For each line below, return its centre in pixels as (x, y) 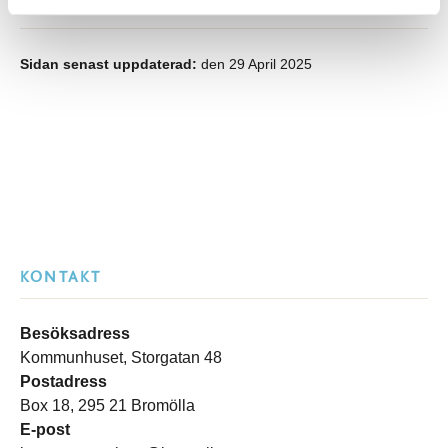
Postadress (63, 381)
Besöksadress (75, 333)
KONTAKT (61, 277)
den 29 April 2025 (254, 64)
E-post (45, 429)
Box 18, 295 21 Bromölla (107, 405)
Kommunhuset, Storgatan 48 (121, 357)
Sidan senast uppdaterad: (108, 64)
